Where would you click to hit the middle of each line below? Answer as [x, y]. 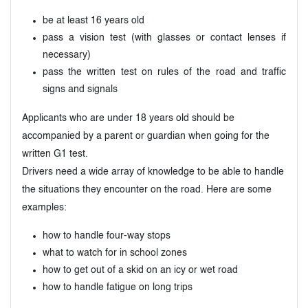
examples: [44, 207]
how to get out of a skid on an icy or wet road [140, 270]
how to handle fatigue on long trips [118, 287]
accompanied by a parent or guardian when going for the [146, 136]
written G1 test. [55, 154]
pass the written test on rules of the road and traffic [164, 72]
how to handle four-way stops [107, 235]
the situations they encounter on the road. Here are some [147, 189]
